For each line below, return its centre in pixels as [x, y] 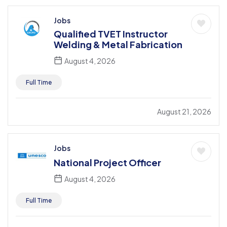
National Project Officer [107, 162]
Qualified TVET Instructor [111, 33]
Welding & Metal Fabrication [118, 44]
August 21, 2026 [184, 111]
